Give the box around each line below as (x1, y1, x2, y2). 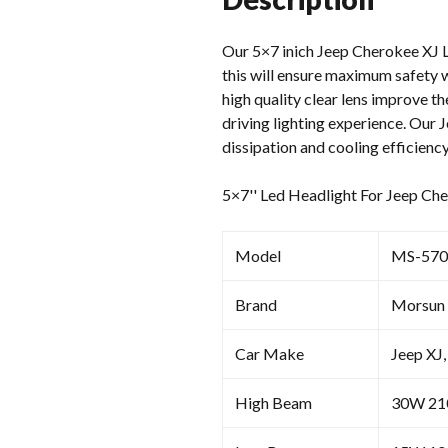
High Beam (235, 392, 312, 412)
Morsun (391, 294, 445, 314)
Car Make (235, 343, 304, 363)
